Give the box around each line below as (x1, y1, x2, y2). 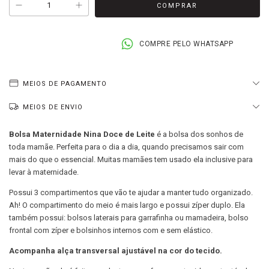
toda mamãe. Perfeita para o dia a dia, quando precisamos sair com (9, 142, 244, 152)
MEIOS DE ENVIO (23, 103, 83, 112)
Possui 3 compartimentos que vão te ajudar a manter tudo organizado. (9, 188, 253, 198)
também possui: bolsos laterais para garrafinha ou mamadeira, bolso (9, 213, 249, 223)
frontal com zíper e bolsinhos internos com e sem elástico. (9, 226, 213, 235)
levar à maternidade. (9, 168, 79, 177)
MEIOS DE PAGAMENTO (23, 80, 107, 88)
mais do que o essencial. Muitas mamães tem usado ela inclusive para (9, 155, 253, 165)
